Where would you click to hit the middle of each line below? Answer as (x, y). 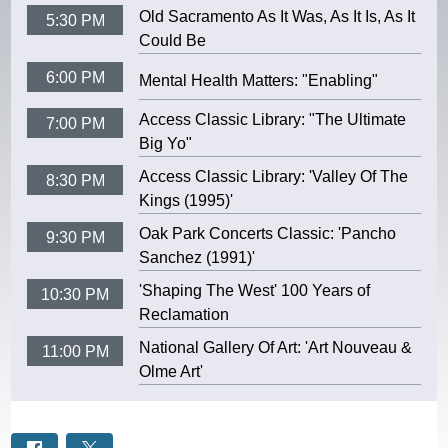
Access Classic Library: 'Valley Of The (274, 176)
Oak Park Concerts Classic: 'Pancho (268, 233)
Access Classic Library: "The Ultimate (273, 119)
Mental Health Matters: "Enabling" (259, 80)
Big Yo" (166, 143)
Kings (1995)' (186, 200)
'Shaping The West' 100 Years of (255, 290)
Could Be (173, 40)
